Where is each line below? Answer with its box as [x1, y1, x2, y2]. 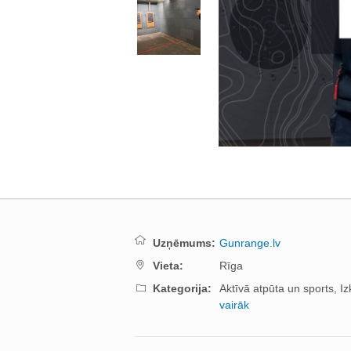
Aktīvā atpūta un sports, [219, 282, 340, 295]
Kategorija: [153, 282, 212, 295]
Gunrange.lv [219, 237, 280, 249]
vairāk [219, 299, 249, 311]
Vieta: [153, 259, 183, 272]
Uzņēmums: [153, 237, 215, 249]
